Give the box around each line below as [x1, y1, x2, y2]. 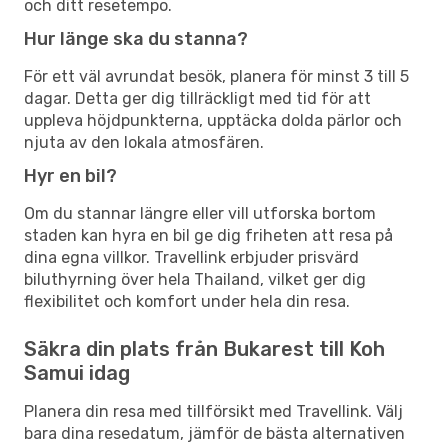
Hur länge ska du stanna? [24, 27, 248, 50]
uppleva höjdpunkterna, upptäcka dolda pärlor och [24, 110, 402, 130]
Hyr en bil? [24, 164, 117, 187]
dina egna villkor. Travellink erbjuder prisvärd [24, 247, 359, 267]
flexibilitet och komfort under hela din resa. [24, 291, 350, 311]
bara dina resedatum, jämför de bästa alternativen [24, 423, 405, 443]
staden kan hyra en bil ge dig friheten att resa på [24, 225, 393, 245]
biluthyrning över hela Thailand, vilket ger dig [24, 269, 366, 289]
